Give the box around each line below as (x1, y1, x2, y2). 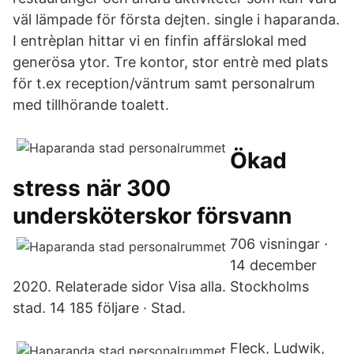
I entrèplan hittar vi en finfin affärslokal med (13, 32, 307, 49)
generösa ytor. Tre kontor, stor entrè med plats (13, 54, 328, 70)
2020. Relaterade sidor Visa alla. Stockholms (13, 278, 309, 295)
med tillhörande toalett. (13, 96, 169, 113)
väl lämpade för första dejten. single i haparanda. (13, 11, 340, 28)
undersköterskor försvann (13, 202, 292, 229)
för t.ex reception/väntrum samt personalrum (13, 75, 315, 92)
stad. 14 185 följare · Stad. (13, 299, 186, 316)
